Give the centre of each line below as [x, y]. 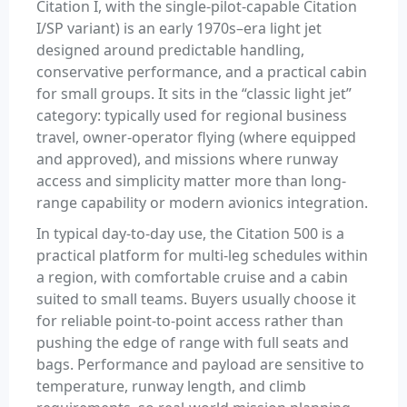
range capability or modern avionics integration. [202, 203]
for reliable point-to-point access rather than [190, 321]
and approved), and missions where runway [187, 159]
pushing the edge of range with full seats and [193, 343]
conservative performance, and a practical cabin [202, 72]
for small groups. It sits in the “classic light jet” [194, 94]
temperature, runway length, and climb [171, 387]
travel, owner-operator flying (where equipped [196, 138]
